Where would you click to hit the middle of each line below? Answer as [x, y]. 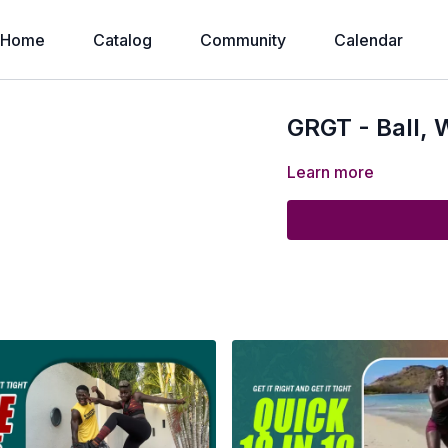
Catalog [122, 40]
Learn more [331, 172]
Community [242, 40]
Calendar [368, 40]
